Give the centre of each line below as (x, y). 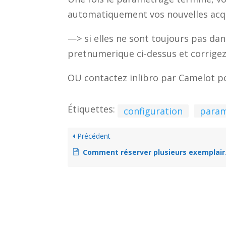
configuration (153, 111)
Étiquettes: (92, 109)
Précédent (93, 136)
